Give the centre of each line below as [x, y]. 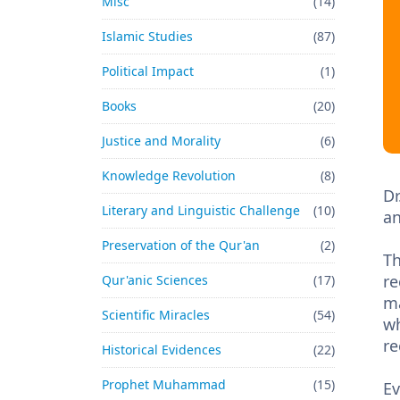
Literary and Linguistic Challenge [201, 210]
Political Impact [148, 71]
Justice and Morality [161, 141]
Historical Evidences [162, 350]
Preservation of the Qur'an [181, 245]
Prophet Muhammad [164, 384]
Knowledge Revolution [169, 175]
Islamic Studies [147, 36]
